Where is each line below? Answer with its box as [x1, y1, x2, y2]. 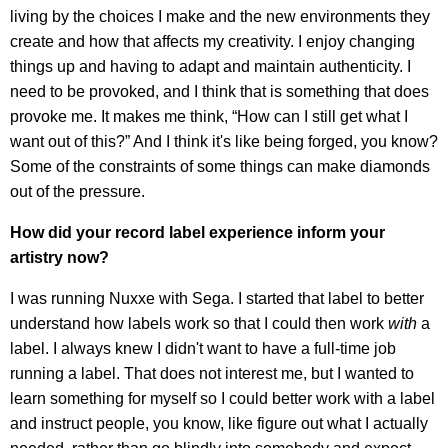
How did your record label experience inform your [10, 224, 385, 242]
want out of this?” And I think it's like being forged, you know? [10, 133, 438, 151]
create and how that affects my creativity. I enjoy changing [10, 33, 415, 51]
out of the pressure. [10, 183, 145, 201]
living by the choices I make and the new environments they [10, 8, 430, 26]
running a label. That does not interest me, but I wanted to [10, 365, 414, 383]
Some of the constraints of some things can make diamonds [10, 158, 430, 176]
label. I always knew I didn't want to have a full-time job [10, 340, 396, 358]
